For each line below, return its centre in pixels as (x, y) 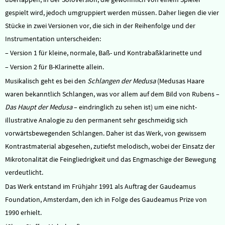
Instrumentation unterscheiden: (53, 39)
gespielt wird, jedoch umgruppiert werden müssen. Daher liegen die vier (112, 13)
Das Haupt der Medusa (39, 107)
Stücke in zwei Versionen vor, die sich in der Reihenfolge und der (100, 26)
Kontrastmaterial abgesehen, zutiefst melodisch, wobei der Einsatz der (110, 146)
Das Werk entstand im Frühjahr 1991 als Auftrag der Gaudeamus (100, 186)
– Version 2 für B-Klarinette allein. (54, 67)
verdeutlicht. (24, 172)
